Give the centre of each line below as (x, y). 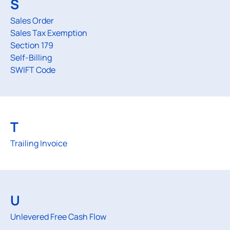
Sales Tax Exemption (49, 33)
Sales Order (32, 21)
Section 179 (32, 45)
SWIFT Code (33, 70)
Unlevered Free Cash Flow (58, 217)
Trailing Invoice (39, 143)
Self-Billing (31, 57)
